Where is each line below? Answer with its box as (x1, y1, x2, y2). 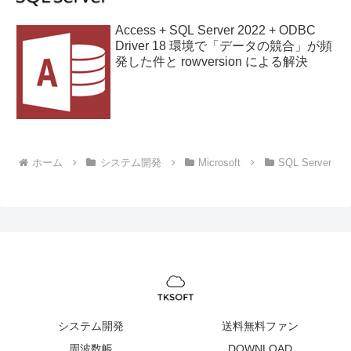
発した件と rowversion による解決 (115, 54, 308, 68)
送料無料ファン (222, 319, 299, 332)
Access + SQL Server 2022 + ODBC (115, 23, 316, 37)
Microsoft (198, 156, 241, 168)
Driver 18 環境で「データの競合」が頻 (115, 38, 332, 52)
